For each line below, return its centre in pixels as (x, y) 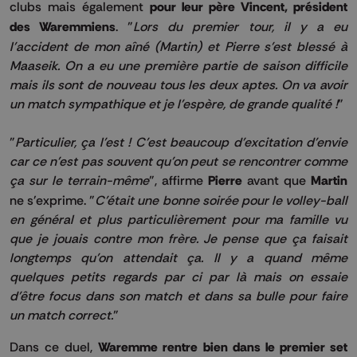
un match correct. (61, 314)
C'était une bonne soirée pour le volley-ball (221, 200)
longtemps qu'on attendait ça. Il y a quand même (178, 257)
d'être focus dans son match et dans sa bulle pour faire (178, 295)
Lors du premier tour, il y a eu (241, 26)
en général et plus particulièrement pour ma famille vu (178, 219)
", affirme (178, 180)
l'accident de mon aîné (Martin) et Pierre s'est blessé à (178, 46)
